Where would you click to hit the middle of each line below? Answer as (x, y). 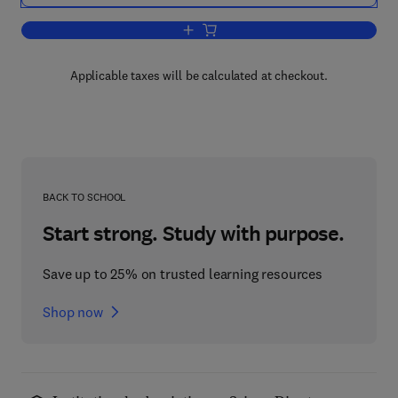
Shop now (73, 312)
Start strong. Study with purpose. (194, 234)
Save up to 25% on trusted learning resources (183, 274)
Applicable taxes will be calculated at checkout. (199, 76)
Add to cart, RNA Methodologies (279, 31)
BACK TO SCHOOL (85, 197)
